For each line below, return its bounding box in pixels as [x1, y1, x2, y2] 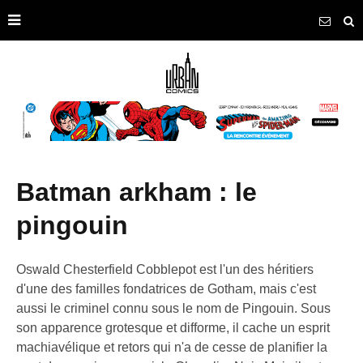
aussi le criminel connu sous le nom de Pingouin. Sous [16, 301, 331, 315]
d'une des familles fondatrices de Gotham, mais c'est [16, 281, 316, 296]
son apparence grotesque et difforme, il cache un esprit [16, 320, 330, 335]
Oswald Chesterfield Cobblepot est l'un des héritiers [16, 262, 314, 276]
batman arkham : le [16, 177, 35, 207]
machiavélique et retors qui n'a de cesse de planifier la [16, 340, 327, 354]
